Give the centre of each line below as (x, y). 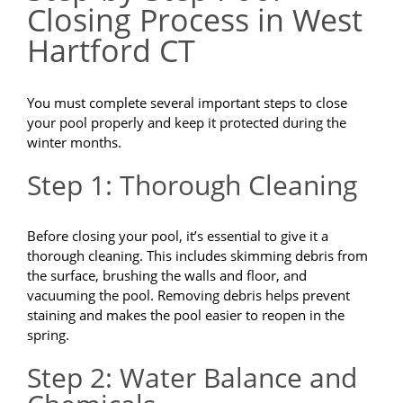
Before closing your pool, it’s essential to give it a (178, 236)
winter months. (74, 143)
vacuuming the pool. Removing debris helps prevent (188, 296)
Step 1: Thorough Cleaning (192, 185)
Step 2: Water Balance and (192, 378)
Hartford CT (111, 51)
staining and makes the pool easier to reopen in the (186, 315)
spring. (48, 335)
